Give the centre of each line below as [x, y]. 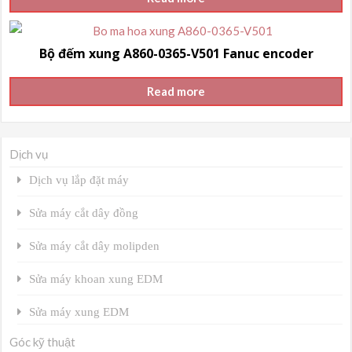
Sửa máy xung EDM [79, 312]
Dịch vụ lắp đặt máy [79, 180]
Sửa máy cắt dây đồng [84, 213]
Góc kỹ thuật [43, 342]
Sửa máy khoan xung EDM [96, 279]
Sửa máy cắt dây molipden [95, 246]
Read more [176, 92]
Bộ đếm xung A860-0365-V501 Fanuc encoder [176, 53]
